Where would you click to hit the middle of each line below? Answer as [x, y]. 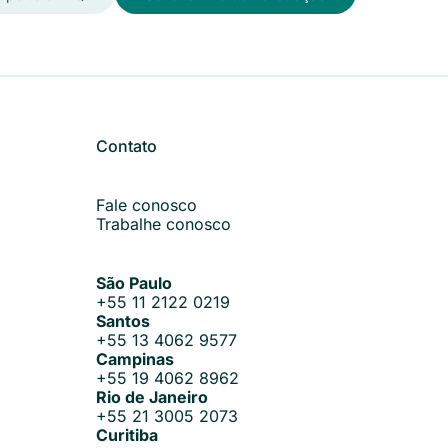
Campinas [135, 359]
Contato [126, 146]
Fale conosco [146, 205]
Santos [123, 321]
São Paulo [134, 283]
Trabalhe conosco [163, 224]
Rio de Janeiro [152, 397]
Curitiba [127, 435]
